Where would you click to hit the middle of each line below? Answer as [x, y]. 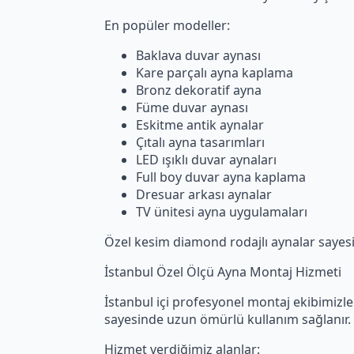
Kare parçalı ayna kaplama [215, 72]
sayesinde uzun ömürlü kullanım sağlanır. [228, 319]
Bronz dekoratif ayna [199, 90]
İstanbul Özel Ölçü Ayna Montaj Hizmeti [223, 271]
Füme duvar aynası [192, 107]
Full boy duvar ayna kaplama [221, 177]
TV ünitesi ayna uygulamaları [222, 211]
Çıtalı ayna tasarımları [200, 142]
